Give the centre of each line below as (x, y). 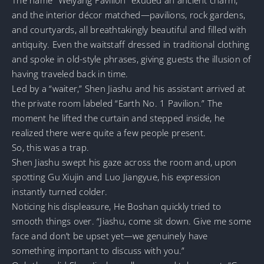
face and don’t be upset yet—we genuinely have (110, 235)
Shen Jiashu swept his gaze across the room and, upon (124, 162)
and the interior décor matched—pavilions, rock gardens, (129, 14)
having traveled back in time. (70, 73)
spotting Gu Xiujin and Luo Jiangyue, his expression (116, 176)
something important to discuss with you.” (98, 250)
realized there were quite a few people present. (109, 132)
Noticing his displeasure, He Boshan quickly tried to (117, 206)
